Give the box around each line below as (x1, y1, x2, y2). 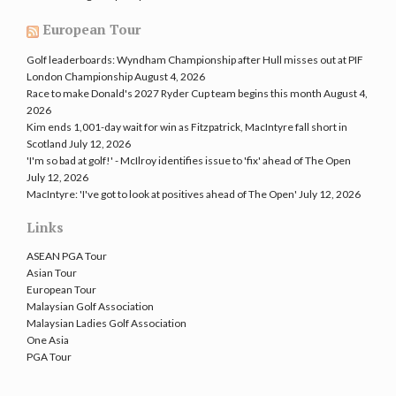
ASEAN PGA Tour (27, 248, 107, 263)
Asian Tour (27, 265, 77, 279)
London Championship (27, 69, 133, 83)
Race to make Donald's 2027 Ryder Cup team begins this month (27, 86, 322, 100)
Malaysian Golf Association (27, 299, 154, 313)
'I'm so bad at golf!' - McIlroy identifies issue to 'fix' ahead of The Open (27, 153, 351, 167)
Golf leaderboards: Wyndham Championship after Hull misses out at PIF (27, 52, 363, 66)
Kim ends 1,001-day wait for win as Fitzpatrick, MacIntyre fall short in (27, 119, 347, 133)
